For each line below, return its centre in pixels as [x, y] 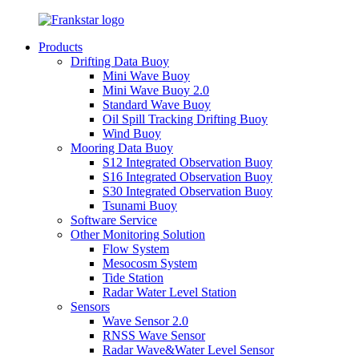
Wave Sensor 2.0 [145, 321]
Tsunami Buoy [140, 206]
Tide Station [133, 278]
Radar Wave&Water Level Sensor [188, 350]
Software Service [114, 220]
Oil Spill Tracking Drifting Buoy [185, 119]
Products [61, 47]
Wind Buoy [132, 133]
